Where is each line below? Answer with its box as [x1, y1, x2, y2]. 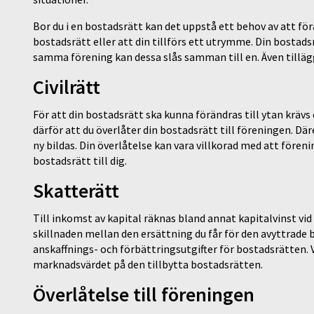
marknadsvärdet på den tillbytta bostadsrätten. [33, 257, 263, 272]
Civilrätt [33, 74, 100, 100]
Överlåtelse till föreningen [33, 282, 254, 308]
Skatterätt [33, 178, 119, 204]
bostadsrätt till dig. [33, 153, 127, 168]
